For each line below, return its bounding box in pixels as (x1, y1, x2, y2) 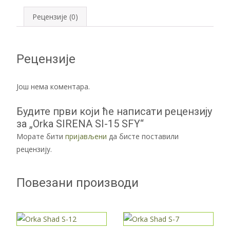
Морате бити (16, 131, 65, 141)
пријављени (65, 131, 107, 141)
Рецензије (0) (32, 12, 78, 22)
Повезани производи (16, 175, 139, 190)
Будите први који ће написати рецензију (16, 105, 212, 118)
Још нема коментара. (16, 81, 90, 91)
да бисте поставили (107, 131, 179, 141)
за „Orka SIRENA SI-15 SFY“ (16, 117, 144, 130)
